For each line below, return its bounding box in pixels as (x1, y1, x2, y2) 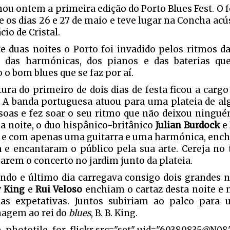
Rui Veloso (35, 184, 83, 195)
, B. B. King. (91, 207, 138, 219)
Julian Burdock (155, 120, 220, 131)
